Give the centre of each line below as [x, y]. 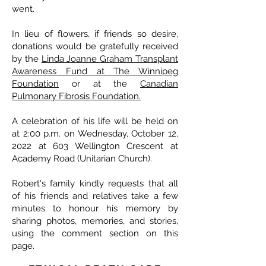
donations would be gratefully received [95, 47]
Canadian [159, 84]
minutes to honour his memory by [95, 209]
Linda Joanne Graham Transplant [110, 59]
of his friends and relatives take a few [95, 196]
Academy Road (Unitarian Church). [82, 159]
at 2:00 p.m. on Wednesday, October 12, [95, 134]
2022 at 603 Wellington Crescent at [95, 146]
